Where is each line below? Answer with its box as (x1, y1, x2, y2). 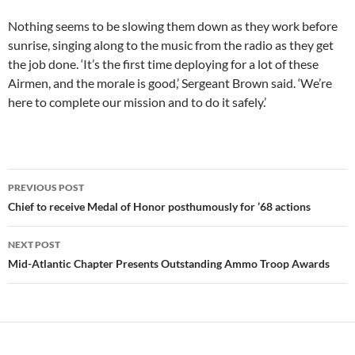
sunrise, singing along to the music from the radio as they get (8, 37, 334, 52)
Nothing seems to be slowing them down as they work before (8, 18, 338, 33)
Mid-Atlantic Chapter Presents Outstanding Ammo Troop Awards (8, 257, 330, 270)
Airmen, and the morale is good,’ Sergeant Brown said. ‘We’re (8, 75, 332, 90)
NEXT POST (8, 239, 60, 250)
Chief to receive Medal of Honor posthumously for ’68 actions (8, 200, 311, 213)
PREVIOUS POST (8, 181, 84, 193)
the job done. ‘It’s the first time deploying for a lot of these (8, 56, 319, 71)
